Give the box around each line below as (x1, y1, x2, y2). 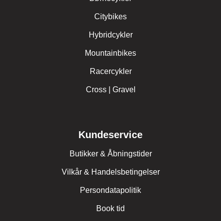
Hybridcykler (88, 30, 133, 39)
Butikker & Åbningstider (69, 149, 152, 158)
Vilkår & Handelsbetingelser (61, 167, 160, 176)
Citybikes (94, 12, 127, 21)
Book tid (96, 204, 125, 213)
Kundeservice (78, 129, 143, 140)
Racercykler (89, 67, 132, 75)
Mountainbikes (85, 48, 136, 57)
